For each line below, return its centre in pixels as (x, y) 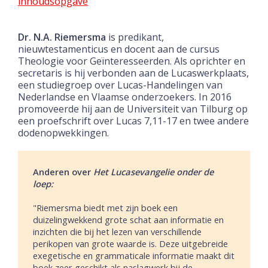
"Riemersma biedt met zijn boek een (105, 207)
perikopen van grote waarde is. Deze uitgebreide (130, 243)
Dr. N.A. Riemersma (62, 37)
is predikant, (135, 37)
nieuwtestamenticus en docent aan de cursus (119, 49)
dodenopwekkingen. (63, 133)
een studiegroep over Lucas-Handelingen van (120, 85)
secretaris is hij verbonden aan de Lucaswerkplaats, (133, 73)
